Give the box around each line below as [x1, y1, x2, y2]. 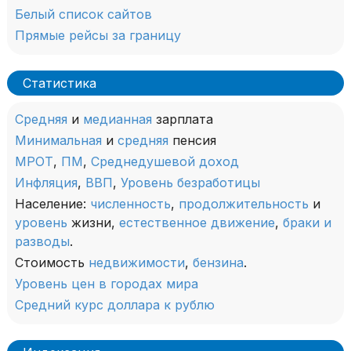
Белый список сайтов [15, 6, 152, 23]
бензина [193, 255, 244, 271]
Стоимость [15, 255, 89, 271]
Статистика [23, 75, 96, 92]
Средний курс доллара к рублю [15, 297, 215, 313]
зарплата [152, 111, 213, 128]
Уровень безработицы [121, 175, 260, 191]
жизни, [67, 215, 119, 231]
